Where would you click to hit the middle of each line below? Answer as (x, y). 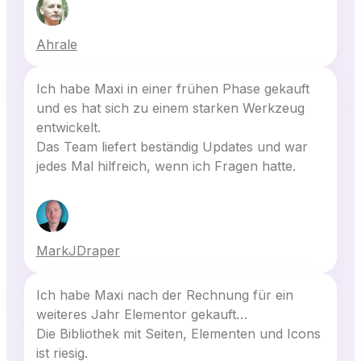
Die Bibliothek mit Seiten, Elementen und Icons (178, 334)
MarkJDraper (78, 251)
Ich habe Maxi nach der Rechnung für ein (164, 295)
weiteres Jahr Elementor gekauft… (141, 315)
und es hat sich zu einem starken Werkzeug (170, 108)
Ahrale (56, 45)
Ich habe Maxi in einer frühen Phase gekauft (172, 89)
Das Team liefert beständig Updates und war (172, 147)
